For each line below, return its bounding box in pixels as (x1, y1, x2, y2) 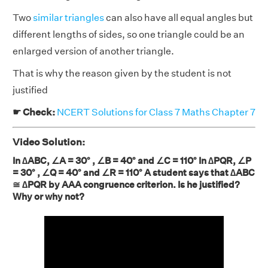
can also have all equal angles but (104, 12, 253, 23)
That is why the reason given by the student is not (13, 68, 232, 79)
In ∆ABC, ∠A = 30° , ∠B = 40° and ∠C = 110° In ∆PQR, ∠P (13, 155, 251, 166)
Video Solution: (13, 136, 85, 148)
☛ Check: (13, 106, 57, 118)
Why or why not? (13, 191, 84, 202)
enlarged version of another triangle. (13, 45, 174, 57)
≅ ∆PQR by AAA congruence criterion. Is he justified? (13, 179, 240, 190)
